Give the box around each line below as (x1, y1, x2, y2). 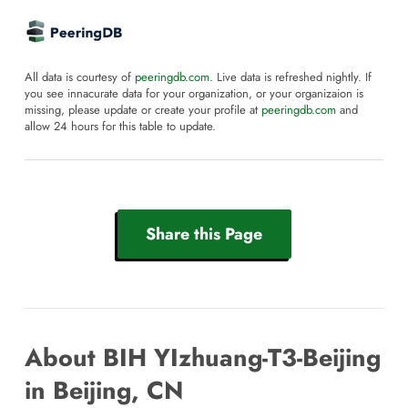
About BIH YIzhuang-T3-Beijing (25, 340, 381, 376)
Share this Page (146, 221, 262, 246)
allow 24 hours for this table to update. (25, 118, 216, 136)
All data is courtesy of (25, 69, 135, 87)
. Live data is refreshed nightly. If (209, 69, 372, 87)
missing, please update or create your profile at (25, 102, 261, 119)
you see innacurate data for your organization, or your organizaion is (25, 86, 363, 103)
